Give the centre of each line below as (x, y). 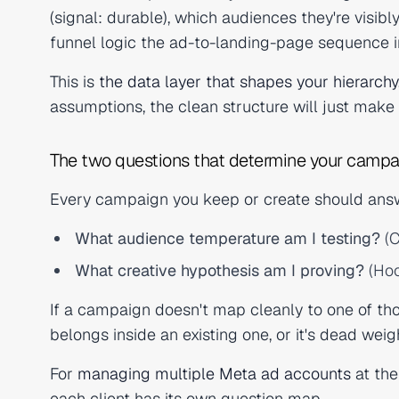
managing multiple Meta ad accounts (214, 374)
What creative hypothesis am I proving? (220, 270)
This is (74, 81)
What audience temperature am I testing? (228, 238)
